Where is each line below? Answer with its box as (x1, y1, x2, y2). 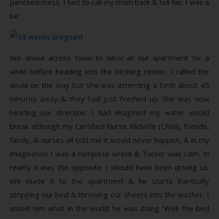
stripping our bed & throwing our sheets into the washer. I (10, 189, 209, 199)
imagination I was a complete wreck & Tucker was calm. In (10, 148, 209, 158)
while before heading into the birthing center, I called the (10, 66, 209, 76)
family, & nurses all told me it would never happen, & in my (10, 134, 209, 145)
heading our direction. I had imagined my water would (10, 107, 209, 117)
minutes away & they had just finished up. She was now (10, 93, 209, 104)
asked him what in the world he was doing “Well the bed (10, 203, 209, 213)
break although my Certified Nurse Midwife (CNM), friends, (10, 121, 209, 131)
